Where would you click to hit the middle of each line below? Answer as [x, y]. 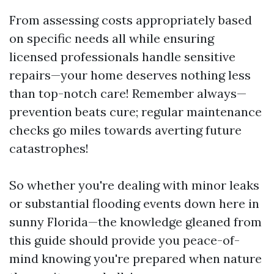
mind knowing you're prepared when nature [135, 258]
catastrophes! [49, 148]
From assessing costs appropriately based [131, 20]
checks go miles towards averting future [125, 130]
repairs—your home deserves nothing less [130, 75]
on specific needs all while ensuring [112, 38]
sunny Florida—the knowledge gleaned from [135, 221]
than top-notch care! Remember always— [128, 93]
